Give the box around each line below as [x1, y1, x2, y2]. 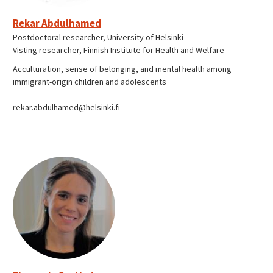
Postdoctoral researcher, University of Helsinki [13, 31, 183, 43]
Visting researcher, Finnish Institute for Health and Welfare [13, 44, 224, 55]
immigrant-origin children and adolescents [13, 76, 166, 87]
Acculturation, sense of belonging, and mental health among [13, 63, 232, 74]
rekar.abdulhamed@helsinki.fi [13, 101, 120, 113]
